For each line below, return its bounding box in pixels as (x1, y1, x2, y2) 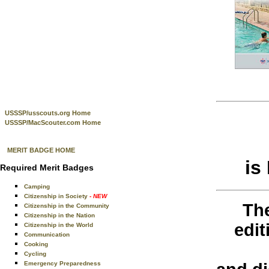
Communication (24, 231, 70, 238)
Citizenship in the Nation (24, 212, 95, 219)
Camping (24, 183, 50, 190)
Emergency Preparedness (24, 260, 101, 267)
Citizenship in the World (24, 222, 93, 228)
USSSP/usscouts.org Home (5, 109, 91, 116)
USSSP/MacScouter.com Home (5, 119, 101, 126)
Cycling (24, 250, 46, 257)
